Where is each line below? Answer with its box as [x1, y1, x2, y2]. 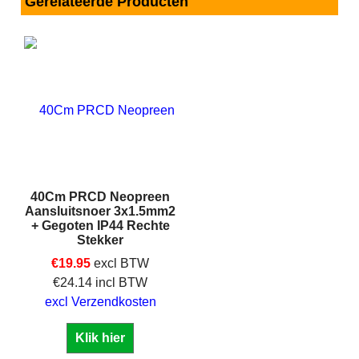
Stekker [77, 232, 123, 247]
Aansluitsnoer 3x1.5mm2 [25, 204, 175, 218]
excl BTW [94, 256, 149, 270]
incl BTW [95, 275, 147, 289]
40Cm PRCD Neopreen [30, 189, 170, 204]
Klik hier [75, 330, 125, 345]
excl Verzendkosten [44, 294, 156, 309]
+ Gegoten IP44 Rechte [30, 218, 170, 232]
